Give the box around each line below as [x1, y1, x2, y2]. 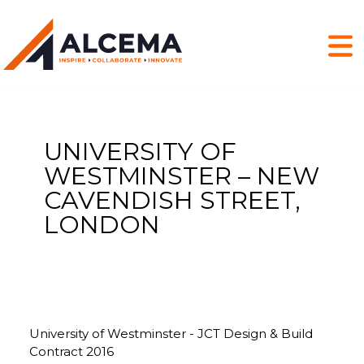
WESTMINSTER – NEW [43, 160, 319, 191]
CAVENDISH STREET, [43, 184, 301, 215]
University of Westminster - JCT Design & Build [28, 325, 313, 341]
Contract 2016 [28, 343, 114, 359]
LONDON [43, 209, 160, 240]
